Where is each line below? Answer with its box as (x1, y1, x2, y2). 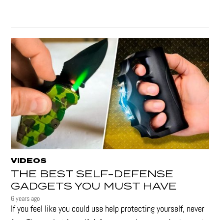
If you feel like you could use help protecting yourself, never (11, 202, 205, 214)
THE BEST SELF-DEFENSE (11, 166, 174, 182)
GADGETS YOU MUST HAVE (11, 178, 177, 194)
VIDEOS (11, 155, 47, 166)
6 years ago (11, 193, 40, 203)
